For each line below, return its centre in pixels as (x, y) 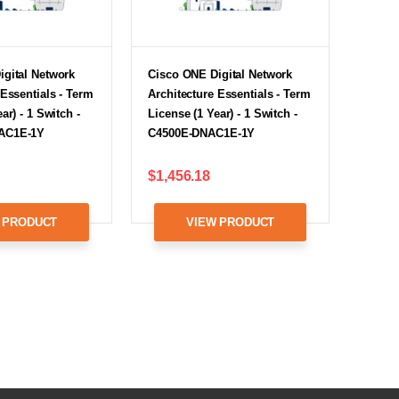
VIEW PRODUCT (231, 222)
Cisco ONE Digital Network (220, 74)
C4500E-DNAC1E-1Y (202, 133)
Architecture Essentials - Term (229, 94)
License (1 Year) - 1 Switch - (223, 113)
